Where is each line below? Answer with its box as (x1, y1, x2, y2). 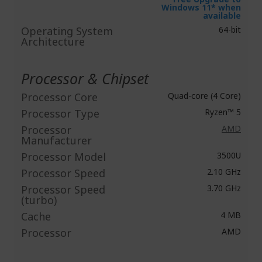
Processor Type (21, 106, 99, 120)
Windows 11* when (161, 2, 241, 13)
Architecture (21, 35, 85, 49)
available (203, 10, 241, 21)
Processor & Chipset (21, 68, 149, 88)
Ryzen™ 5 (202, 106, 241, 118)
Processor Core (21, 90, 98, 104)
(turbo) (21, 193, 57, 207)
